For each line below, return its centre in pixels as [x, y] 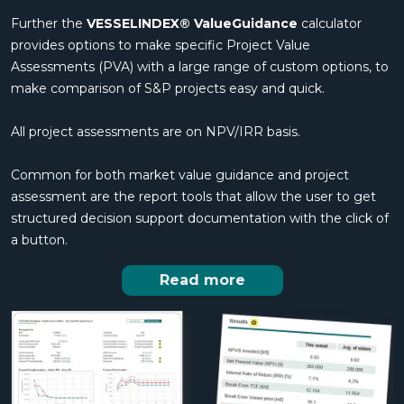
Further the [49, 24]
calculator [331, 24]
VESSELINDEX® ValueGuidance [194, 24]
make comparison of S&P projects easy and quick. [168, 89]
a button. [39, 240]
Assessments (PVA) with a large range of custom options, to [200, 67]
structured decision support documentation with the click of [200, 219]
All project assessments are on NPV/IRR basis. [156, 132]
